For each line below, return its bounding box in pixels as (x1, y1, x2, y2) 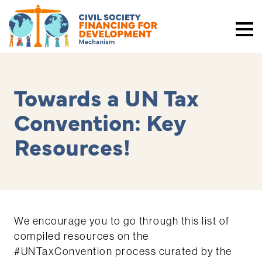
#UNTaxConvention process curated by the (14, 246, 232, 257)
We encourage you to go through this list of (14, 215, 230, 227)
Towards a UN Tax (14, 81, 199, 112)
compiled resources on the (14, 230, 149, 242)
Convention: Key (14, 105, 185, 137)
